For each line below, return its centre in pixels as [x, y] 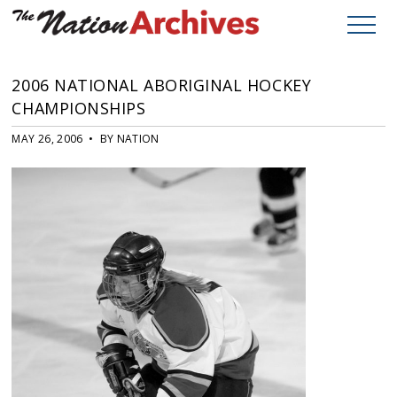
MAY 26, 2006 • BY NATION [86, 139]
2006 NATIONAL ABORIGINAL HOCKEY [162, 86]
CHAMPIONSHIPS [79, 109]
